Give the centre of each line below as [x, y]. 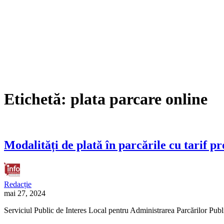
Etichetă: [37, 99]
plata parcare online [139, 99]
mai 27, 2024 [25, 193]
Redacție [18, 184]
